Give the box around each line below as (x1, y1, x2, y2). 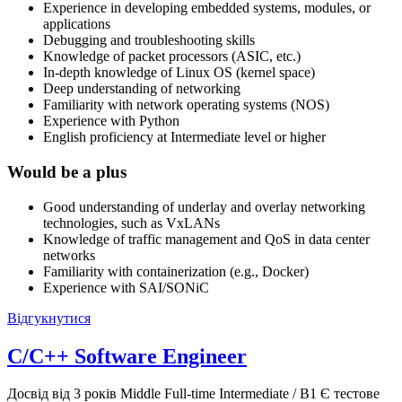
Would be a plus (7, 162, 127, 181)
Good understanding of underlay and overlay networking (43, 198, 365, 214)
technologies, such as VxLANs (43, 214, 220, 231)
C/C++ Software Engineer (7, 344, 247, 368)
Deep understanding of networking (43, 81, 240, 97)
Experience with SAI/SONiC (43, 279, 209, 295)
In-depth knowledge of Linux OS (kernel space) (43, 65, 315, 81)
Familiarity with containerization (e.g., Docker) (43, 263, 309, 279)
